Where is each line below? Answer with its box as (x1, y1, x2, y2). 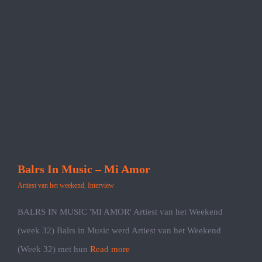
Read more (90, 244, 130, 254)
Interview (88, 181, 114, 189)
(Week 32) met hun (18, 244, 90, 254)
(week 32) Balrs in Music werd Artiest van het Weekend (18, 226, 221, 235)
